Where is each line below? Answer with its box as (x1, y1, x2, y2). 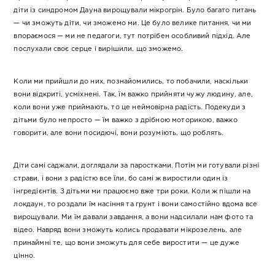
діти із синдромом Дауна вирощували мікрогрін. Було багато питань (14, 7, 257, 14)
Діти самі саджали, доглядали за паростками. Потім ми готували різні (14, 163, 260, 169)
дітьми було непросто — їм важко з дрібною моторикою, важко (14, 117, 238, 124)
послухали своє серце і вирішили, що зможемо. (14, 46, 184, 53)
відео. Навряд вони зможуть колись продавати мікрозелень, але (14, 227, 242, 234)
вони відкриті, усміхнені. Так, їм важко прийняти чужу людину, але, (14, 91, 253, 98)
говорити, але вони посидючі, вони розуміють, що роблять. (14, 130, 224, 137)
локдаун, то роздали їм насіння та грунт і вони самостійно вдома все (14, 201, 258, 208)
